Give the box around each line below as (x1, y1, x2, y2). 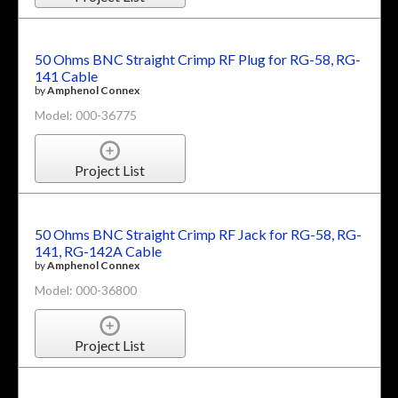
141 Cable (34, 67, 98, 84)
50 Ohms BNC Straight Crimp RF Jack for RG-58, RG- (34, 225, 362, 243)
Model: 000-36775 (34, 107, 137, 123)
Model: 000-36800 (34, 282, 137, 298)
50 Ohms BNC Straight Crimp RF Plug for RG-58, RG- (34, 50, 361, 68)
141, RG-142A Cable (34, 242, 162, 259)
